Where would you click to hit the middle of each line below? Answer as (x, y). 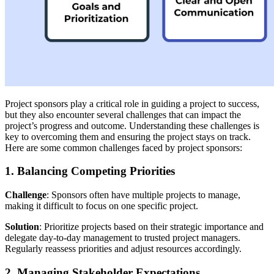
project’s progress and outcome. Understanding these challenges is (132, 125)
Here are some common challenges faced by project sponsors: (124, 147)
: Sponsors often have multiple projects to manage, (143, 195)
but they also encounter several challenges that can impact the (123, 114)
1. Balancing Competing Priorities (90, 171)
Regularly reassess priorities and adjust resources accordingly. (123, 249)
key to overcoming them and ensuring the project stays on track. (128, 136)
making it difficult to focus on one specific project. (102, 206)
